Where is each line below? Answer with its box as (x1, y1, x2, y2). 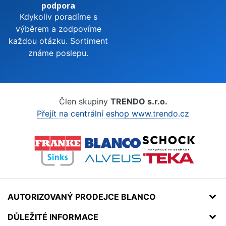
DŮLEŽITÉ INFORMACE (8, 211, 98, 222)
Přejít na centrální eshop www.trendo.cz (37, 108, 189, 119)
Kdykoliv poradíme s (19, 11, 97, 22)
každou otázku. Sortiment (9, 35, 108, 46)
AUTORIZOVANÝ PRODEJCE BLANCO (8, 191, 156, 202)
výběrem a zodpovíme (15, 23, 101, 34)
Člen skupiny (59, 96, 110, 106)
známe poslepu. (28, 47, 88, 58)
